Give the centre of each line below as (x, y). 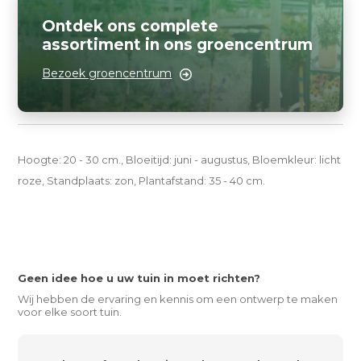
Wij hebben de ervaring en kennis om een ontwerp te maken (178, 299)
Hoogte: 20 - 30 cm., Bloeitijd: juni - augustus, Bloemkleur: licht (180, 160)
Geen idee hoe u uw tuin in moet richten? (139, 278)
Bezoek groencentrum (107, 73)
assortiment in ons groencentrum (178, 45)
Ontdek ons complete (131, 26)
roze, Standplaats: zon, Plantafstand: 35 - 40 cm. (142, 180)
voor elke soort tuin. (70, 312)
